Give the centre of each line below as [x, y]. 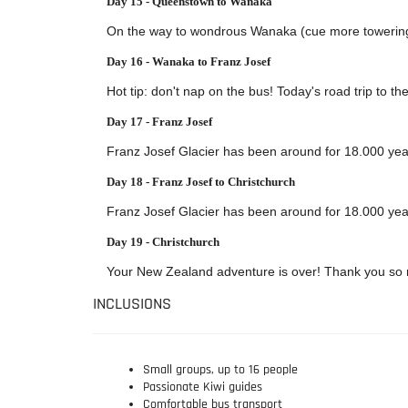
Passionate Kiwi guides [203, 387]
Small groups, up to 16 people [220, 369]
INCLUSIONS [132, 303]
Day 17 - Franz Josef [159, 121]
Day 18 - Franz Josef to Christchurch [201, 181]
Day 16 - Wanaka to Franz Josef [189, 61]
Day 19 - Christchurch [163, 241]
